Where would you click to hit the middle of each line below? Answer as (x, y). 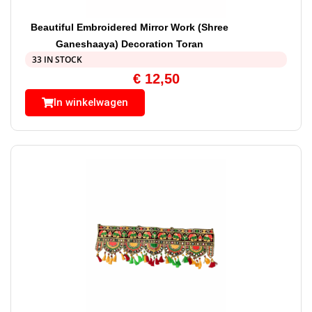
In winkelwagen (91, 103)
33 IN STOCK (57, 60)
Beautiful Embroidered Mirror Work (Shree (130, 28)
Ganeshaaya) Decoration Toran (130, 44)
